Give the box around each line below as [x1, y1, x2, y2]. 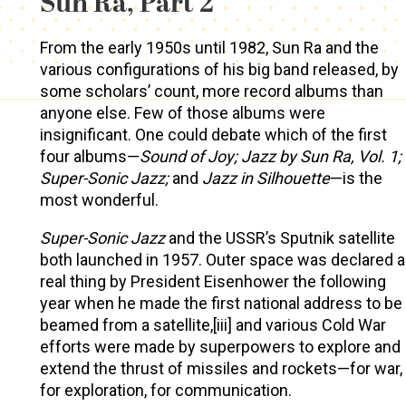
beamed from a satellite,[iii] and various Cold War [39, 315, 386, 335]
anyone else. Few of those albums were [39, 103, 325, 123]
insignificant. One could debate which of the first [39, 125, 387, 145]
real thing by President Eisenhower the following [39, 272, 386, 292]
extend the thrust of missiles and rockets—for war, [39, 359, 402, 379]
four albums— [39, 147, 140, 167]
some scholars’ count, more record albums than [39, 82, 383, 101]
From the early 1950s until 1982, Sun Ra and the [39, 38, 379, 58]
